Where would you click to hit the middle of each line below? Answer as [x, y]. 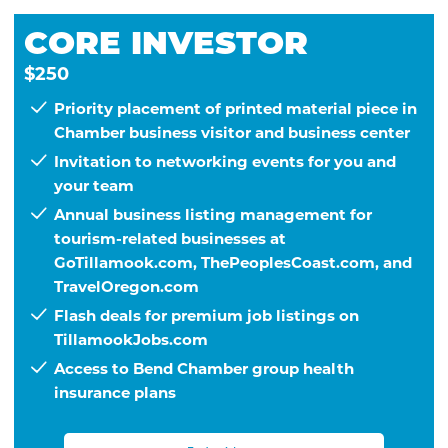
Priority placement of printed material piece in [236, 109]
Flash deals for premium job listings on [207, 316]
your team [94, 186]
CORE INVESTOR [166, 43]
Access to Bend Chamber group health [204, 369]
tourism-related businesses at [170, 239]
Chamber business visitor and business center [232, 133]
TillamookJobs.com [131, 340]
